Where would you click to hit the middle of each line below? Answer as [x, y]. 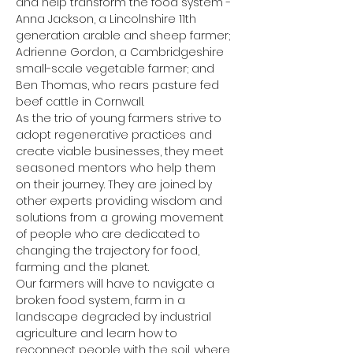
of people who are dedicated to [110, 234]
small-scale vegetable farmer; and [117, 69]
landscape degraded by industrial [115, 317]
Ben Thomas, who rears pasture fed [119, 85]
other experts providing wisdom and [121, 201]
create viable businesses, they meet [121, 151]
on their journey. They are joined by [115, 184]
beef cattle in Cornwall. [80, 102]
